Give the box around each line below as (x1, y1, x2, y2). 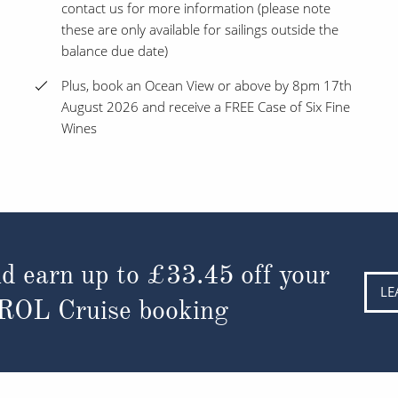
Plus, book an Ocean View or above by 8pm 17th (61, 76, 352, 95)
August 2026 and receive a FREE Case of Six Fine (61, 98, 350, 116)
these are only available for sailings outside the (61, 20, 338, 39)
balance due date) (61, 42, 168, 60)
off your (234, 258, 330, 291)
